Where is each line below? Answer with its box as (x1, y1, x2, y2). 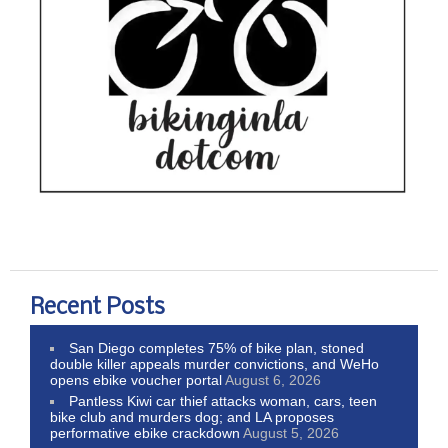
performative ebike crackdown (50, 424, 240, 441)
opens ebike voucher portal (50, 371, 222, 388)
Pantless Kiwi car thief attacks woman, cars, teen (69, 392, 378, 409)
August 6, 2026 (225, 371, 321, 388)
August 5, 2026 (243, 424, 339, 441)
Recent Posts (30, 295, 165, 320)
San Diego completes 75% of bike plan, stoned (69, 339, 365, 356)
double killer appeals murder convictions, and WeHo (50, 355, 379, 372)
